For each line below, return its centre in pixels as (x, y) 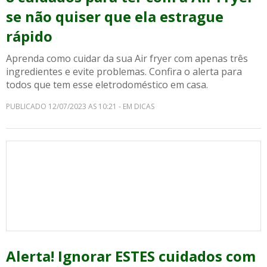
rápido (29, 36)
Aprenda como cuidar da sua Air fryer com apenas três (127, 58)
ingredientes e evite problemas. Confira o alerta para (124, 72)
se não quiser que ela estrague (115, 16)
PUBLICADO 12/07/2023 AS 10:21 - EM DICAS (80, 106)
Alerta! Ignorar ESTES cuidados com (131, 256)
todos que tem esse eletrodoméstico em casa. (107, 85)
